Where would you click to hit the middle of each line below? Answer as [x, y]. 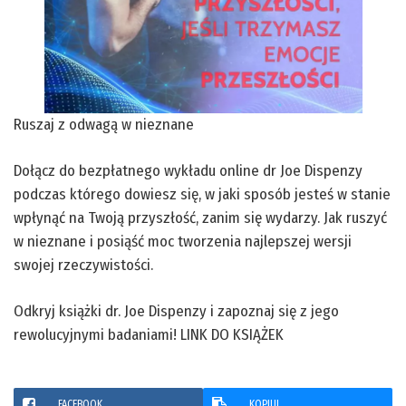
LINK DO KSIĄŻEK [232, 334]
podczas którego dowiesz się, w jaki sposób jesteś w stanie [202, 194]
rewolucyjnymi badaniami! [97, 334]
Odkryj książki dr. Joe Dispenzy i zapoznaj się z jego [176, 311]
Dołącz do [46, 170]
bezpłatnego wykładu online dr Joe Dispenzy [221, 170]
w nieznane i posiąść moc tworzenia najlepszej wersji [183, 241]
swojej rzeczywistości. [83, 265]
